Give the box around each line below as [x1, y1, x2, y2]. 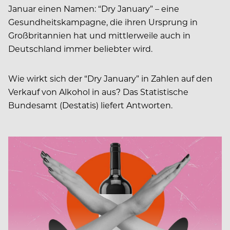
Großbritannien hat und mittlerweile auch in [8, 29, 190, 41]
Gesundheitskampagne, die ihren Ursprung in [8, 16, 198, 27]
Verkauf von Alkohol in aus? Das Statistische [8, 86, 188, 97]
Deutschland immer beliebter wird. [8, 43, 152, 54]
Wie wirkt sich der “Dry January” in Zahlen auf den [8, 72, 213, 84]
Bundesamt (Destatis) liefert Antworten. [8, 99, 172, 110]
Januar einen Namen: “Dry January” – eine [8, 3, 179, 14]
